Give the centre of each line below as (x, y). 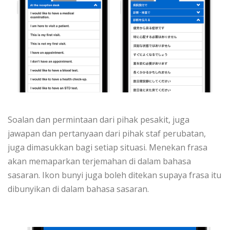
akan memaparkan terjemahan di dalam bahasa (99, 161)
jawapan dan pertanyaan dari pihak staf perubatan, (107, 133)
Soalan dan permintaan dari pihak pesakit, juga (99, 119)
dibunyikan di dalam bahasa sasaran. (78, 189)
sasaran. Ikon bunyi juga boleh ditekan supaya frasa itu (114, 175)
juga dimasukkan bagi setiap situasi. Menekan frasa (108, 147)
